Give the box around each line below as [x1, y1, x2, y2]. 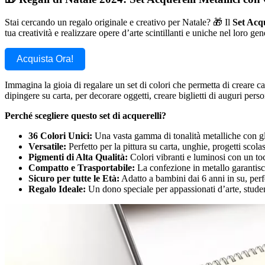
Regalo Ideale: [28, 183, 86, 194]
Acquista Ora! [17, 53, 73, 64]
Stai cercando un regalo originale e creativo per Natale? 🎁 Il [5, 17, 232, 27]
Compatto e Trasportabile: [28, 162, 135, 173]
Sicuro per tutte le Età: [28, 173, 119, 183]
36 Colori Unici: [28, 130, 92, 141]
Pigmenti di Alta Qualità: [28, 151, 128, 162]
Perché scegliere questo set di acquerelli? [5, 110, 166, 121]
